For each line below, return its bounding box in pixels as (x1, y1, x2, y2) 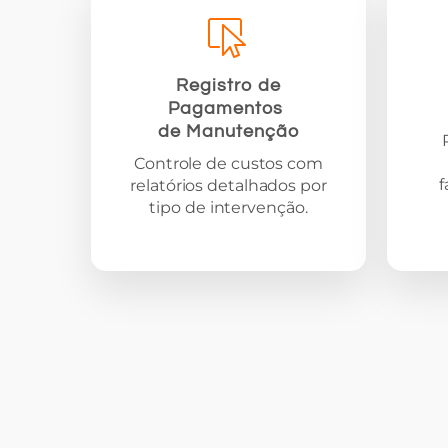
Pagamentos (168, 99, 289, 119)
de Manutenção (157, 122, 299, 142)
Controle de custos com (134, 154, 323, 174)
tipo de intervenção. (149, 198, 308, 218)
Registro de (175, 76, 281, 96)
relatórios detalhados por (130, 176, 327, 196)
